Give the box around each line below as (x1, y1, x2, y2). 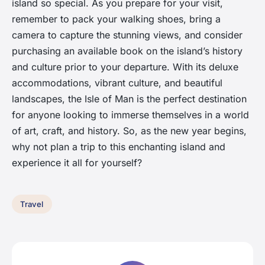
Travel (20, 199, 44, 209)
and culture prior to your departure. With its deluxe (12, 61, 238, 73)
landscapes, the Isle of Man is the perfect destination (12, 93, 247, 105)
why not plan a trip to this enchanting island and (12, 141, 225, 153)
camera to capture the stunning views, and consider (12, 29, 243, 41)
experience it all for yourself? (12, 157, 142, 169)
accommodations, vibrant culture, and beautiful (12, 77, 222, 89)
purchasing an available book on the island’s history (12, 45, 243, 57)
